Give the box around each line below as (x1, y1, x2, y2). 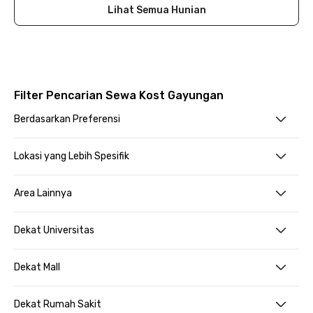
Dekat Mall (14, 261, 60, 273)
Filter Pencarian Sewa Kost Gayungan (14, 89, 224, 102)
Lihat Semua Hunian (107, 4, 206, 16)
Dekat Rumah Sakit (14, 298, 101, 310)
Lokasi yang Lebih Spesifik (14, 150, 129, 162)
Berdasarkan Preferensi (14, 113, 120, 125)
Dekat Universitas (14, 224, 94, 236)
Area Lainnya (14, 187, 72, 199)
